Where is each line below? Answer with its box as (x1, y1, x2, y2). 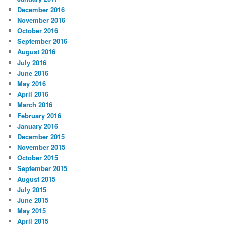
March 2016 (17, 99, 53, 109)
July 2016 (17, 57, 47, 67)
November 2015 (17, 142, 66, 152)
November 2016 (17, 15, 66, 25)
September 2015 (17, 163, 68, 173)
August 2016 (17, 46, 56, 56)
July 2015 (17, 184, 47, 194)
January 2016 (17, 121, 59, 131)
